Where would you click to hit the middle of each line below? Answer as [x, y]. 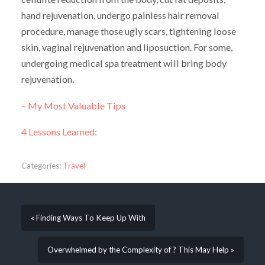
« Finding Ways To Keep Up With [88, 217]
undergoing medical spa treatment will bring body [124, 63]
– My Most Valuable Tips [73, 105]
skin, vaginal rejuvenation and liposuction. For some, [127, 47]
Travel [74, 166]
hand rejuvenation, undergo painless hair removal [120, 15]
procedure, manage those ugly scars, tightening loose [128, 31]
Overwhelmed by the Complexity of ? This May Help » [141, 249]
